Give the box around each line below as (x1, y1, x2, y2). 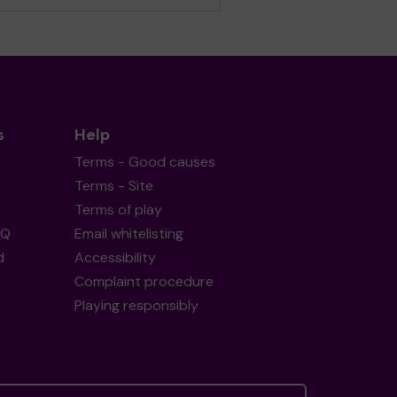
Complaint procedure (74, 272, 214, 291)
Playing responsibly (74, 296, 198, 315)
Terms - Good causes (74, 152, 215, 171)
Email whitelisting (74, 224, 183, 243)
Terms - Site (74, 176, 153, 195)
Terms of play (74, 200, 162, 219)
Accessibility (74, 248, 156, 267)
